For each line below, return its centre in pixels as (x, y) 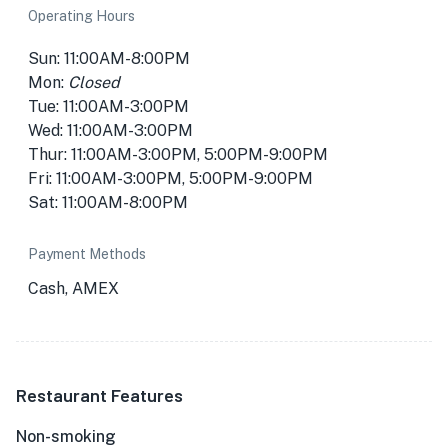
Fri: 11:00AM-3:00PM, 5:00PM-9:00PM (170, 178)
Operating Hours (81, 16)
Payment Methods (87, 254)
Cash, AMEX (73, 288)
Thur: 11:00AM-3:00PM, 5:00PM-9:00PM (178, 154)
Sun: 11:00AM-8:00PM (109, 58)
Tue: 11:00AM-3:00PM (108, 106)
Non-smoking (66, 436)
